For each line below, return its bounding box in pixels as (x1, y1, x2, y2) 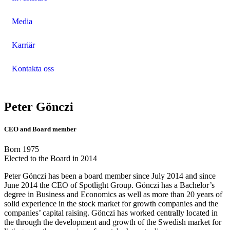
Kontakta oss (12, 64, 54, 73)
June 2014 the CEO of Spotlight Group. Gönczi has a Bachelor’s (4, 180, 215, 189)
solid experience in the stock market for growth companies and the (4, 199, 218, 208)
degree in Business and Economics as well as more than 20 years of (4, 189, 222, 199)
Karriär (12, 40, 35, 49)
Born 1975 (4, 144, 39, 154)
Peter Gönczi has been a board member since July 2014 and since (4, 171, 216, 180)
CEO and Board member (4, 125, 76, 133)
